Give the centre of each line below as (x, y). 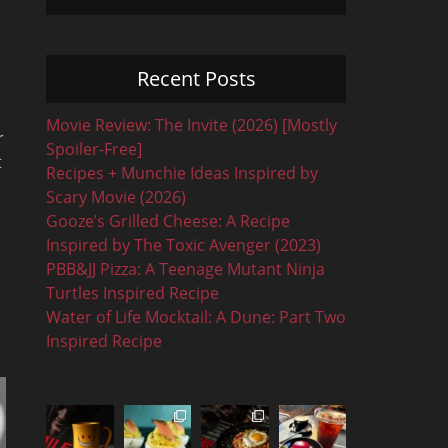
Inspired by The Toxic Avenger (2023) (183, 245)
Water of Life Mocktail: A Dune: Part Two (196, 317)
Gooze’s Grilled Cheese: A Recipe (168, 221)
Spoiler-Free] (94, 149)
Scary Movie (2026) (116, 197)
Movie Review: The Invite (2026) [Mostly (191, 125)
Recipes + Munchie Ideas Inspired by (182, 173)
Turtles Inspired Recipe (132, 293)
